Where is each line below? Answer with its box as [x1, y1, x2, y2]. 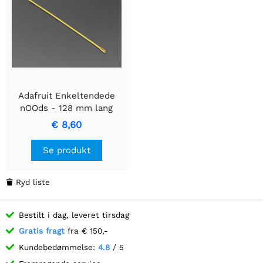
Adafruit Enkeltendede [18, 90, 115, 101]
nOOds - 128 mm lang [20, 102, 113, 113]
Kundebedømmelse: [19, 242, 98, 252]
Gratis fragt [19, 226, 65, 236]
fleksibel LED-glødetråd [15, 114, 118, 126]
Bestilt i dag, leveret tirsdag [19, 210, 129, 220]
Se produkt [42, 144, 90, 156]
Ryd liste [16, 177, 50, 187]
